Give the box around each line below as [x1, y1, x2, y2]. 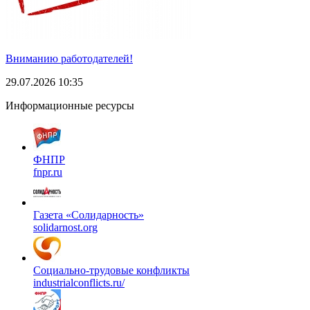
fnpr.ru [33, 165, 62, 178]
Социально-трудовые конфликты [33, 264, 190, 276]
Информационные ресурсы [6, 99, 134, 111]
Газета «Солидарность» [33, 208, 144, 221]
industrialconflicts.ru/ [33, 276, 125, 289]
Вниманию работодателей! [6, 52, 133, 64]
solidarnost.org [33, 221, 98, 233]
